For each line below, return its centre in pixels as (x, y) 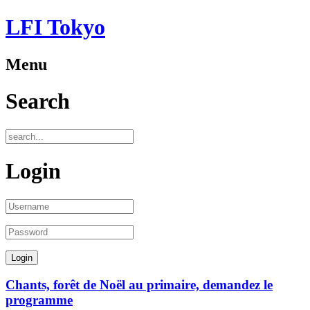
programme (39, 300)
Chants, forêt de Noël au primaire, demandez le (139, 285)
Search (38, 101)
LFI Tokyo (55, 27)
